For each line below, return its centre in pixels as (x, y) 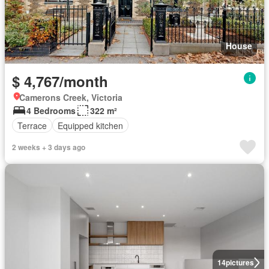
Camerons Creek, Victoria (71, 97)
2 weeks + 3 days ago (49, 147)
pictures (240, 262)
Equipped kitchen (90, 125)
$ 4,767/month (60, 81)
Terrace (32, 125)
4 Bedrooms (51, 110)
